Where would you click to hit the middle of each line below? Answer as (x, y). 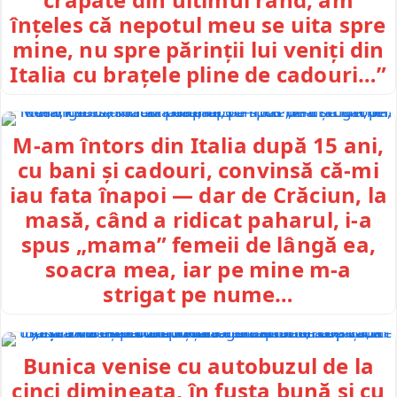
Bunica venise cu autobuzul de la (198, 365)
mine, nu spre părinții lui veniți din (198, 49)
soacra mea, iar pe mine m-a (198, 269)
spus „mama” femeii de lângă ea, (198, 245)
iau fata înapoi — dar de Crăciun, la (198, 195)
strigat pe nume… (198, 294)
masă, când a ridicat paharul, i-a (198, 220)
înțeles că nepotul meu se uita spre (198, 24)
